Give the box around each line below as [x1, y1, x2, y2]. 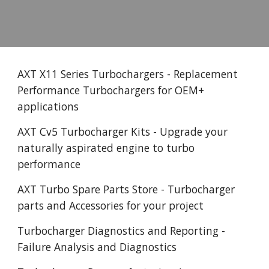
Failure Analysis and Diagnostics [17, 240, 177, 254]
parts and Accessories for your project [17, 198, 207, 213]
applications [17, 99, 79, 113]
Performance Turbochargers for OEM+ [17, 83, 205, 97]
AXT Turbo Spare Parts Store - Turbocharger [17, 182, 235, 196]
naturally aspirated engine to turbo [17, 141, 195, 155]
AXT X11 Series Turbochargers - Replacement [17, 67, 238, 81]
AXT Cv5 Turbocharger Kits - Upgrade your [17, 124, 228, 139]
